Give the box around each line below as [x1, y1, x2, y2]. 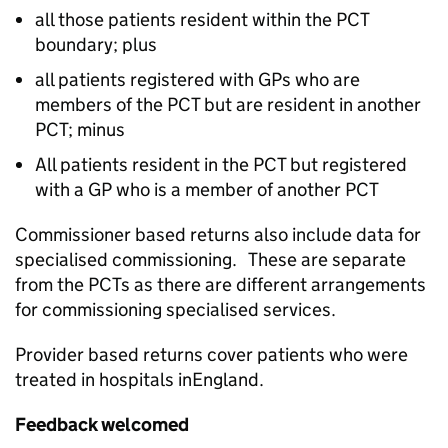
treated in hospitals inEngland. [15, 368, 264, 391]
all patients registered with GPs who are [35, 68, 360, 91]
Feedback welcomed [15, 413, 189, 436]
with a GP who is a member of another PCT [35, 178, 379, 201]
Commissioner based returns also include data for [15, 223, 421, 246]
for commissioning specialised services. [15, 298, 336, 321]
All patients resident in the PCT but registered [35, 153, 407, 176]
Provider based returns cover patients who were [15, 343, 408, 366]
